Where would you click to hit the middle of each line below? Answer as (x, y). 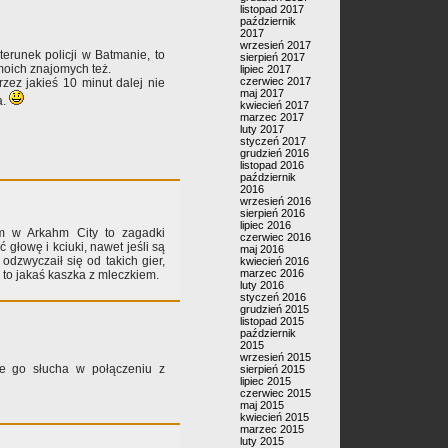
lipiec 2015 (265, 381)
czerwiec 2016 (275, 237)
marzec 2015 (272, 429)
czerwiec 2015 (275, 393)
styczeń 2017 (273, 141)
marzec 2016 (272, 273)
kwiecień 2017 (274, 105)
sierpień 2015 (272, 369)
